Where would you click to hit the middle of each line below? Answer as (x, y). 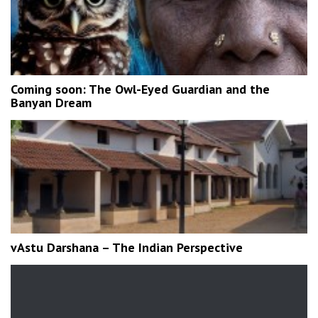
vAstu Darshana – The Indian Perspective (127, 247)
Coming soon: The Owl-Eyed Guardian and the (140, 89)
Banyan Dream (51, 103)
